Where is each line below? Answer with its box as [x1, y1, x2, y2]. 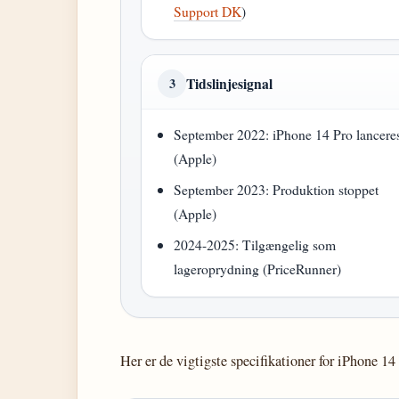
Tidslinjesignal [186, 73, 273, 94]
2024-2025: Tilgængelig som [174, 235, 337, 254]
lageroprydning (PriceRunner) [174, 259, 342, 278]
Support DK [174, 2, 242, 20]
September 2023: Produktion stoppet [174, 180, 379, 199]
